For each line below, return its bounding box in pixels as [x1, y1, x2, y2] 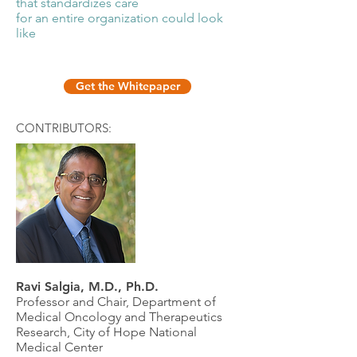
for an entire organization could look [16, 10, 223, 25]
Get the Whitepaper [75, 79, 180, 93]
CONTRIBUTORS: [16, 120, 112, 135]
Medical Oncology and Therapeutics [16, 309, 222, 324]
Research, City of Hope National [16, 324, 197, 339]
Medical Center [16, 339, 103, 355]
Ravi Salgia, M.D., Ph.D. [16, 279, 159, 294]
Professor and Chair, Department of [16, 294, 216, 309]
